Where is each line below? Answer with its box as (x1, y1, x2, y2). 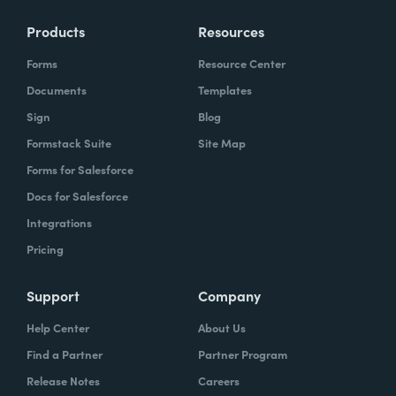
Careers (198, 371, 240, 389)
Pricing (27, 240, 64, 257)
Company (198, 285, 261, 305)
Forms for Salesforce (27, 160, 133, 178)
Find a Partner (27, 345, 103, 362)
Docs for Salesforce (27, 187, 128, 204)
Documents (27, 80, 87, 98)
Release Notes (27, 371, 100, 389)
